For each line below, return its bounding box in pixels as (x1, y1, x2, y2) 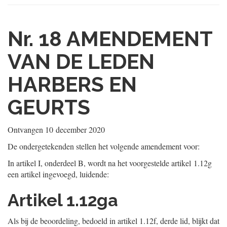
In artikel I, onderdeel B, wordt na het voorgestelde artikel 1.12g (8, 158, 212, 168)
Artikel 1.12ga (8, 190, 118, 210)
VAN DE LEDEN (8, 49, 155, 74)
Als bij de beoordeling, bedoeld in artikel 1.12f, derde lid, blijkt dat (8, 215, 219, 226)
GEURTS (8, 95, 90, 120)
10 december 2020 (45, 124, 105, 135)
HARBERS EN (8, 72, 137, 97)
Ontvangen (8, 124, 45, 135)
